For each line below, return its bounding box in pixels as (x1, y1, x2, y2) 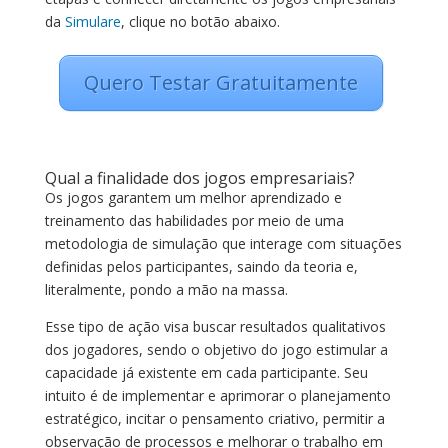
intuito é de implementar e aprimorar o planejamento (44, 386, 391, 405)
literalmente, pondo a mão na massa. (44, 280, 288, 299)
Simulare (64, 12, 121, 31)
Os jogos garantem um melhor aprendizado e (44, 188, 342, 207)
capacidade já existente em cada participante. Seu (44, 363, 368, 382)
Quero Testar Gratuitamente (83, 69, 358, 96)
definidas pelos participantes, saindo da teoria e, (44, 257, 358, 276)
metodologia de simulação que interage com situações (44, 234, 402, 253)
